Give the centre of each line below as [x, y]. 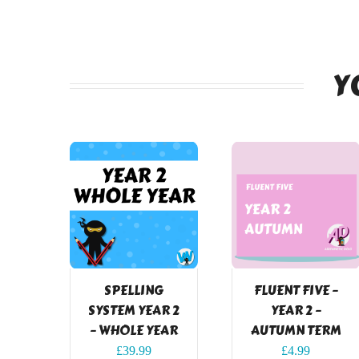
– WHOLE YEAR [134, 330]
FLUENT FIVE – [296, 290]
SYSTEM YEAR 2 [134, 310]
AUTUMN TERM [296, 330]
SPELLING [134, 290]
